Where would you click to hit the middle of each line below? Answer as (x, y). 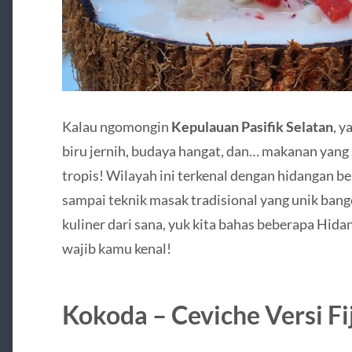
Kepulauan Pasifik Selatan (252, 127)
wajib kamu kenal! (116, 249)
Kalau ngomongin (116, 127)
